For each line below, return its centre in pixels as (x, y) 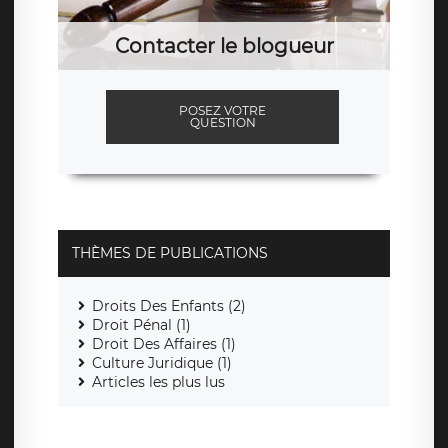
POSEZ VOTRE (222, 111)
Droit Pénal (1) (141, 325)
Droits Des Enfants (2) (169, 306)
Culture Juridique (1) (162, 363)
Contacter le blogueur (224, 46)
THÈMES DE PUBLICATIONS (170, 253)
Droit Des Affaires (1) (164, 344)
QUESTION (222, 123)
